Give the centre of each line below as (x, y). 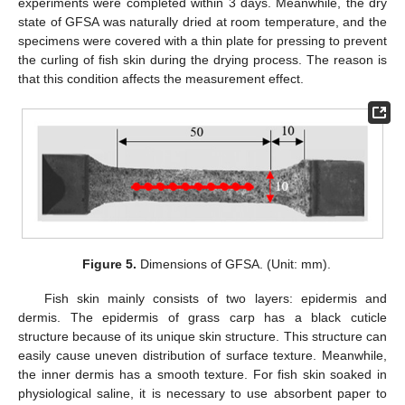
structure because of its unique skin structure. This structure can (202, 336)
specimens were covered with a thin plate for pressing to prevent (202, 40)
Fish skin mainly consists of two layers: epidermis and (215, 298)
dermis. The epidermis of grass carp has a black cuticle (202, 317)
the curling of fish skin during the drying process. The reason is (202, 59)
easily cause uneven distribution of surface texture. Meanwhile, (202, 355)
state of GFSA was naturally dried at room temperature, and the (202, 21)
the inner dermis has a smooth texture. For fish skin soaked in (202, 374)
